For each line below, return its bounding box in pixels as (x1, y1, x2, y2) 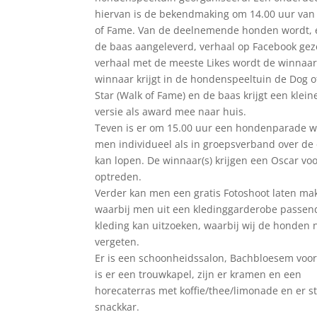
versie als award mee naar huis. (95, 105, 247, 119)
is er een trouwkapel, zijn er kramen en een (95, 267, 302, 282)
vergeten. (95, 235, 140, 249)
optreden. (95, 170, 142, 184)
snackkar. (95, 300, 140, 314)
